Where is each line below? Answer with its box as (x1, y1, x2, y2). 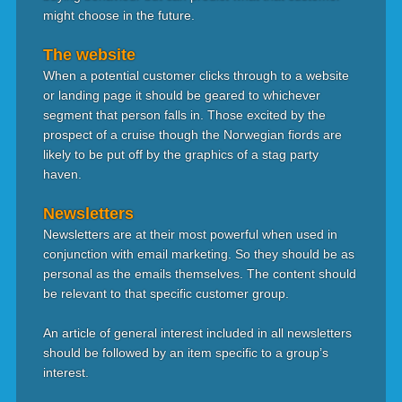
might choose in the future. (42, 8, 195, 22)
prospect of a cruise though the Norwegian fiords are (42, 127, 342, 142)
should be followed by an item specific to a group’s (42, 345, 328, 360)
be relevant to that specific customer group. (42, 286, 289, 301)
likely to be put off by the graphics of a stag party (42, 147, 319, 162)
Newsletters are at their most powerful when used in (42, 227, 337, 241)
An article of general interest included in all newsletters (42, 326, 352, 340)
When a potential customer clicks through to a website (42, 68, 349, 83)
